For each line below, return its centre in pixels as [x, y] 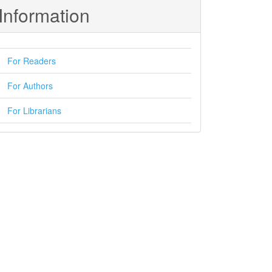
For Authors [30, 86]
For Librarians [34, 110]
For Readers [32, 61]
